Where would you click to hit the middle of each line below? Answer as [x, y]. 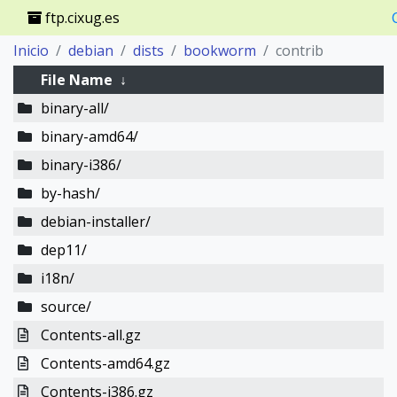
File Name [76, 80]
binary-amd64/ [89, 136]
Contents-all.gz [90, 335]
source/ [66, 307]
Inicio [31, 51]
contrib [300, 51]
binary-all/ [74, 108]
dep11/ [63, 250]
